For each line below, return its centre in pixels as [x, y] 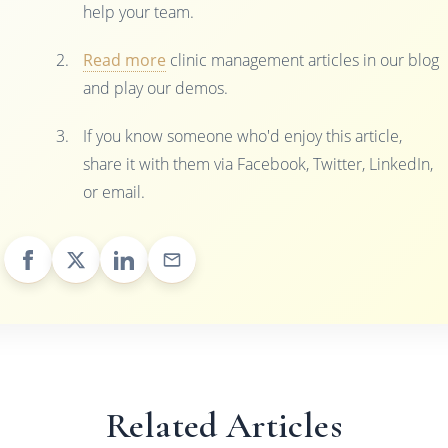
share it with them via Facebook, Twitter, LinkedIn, [258, 164]
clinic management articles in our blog [303, 60]
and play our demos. [156, 88]
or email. [114, 192]
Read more [125, 60]
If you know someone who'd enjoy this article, [243, 136]
